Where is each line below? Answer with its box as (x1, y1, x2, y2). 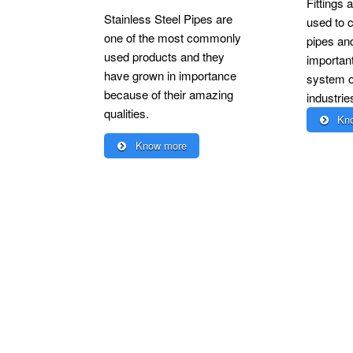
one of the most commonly (104, 29, 241, 46)
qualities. (104, 105, 149, 122)
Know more (132, 138, 187, 154)
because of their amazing (104, 86, 233, 103)
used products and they (104, 48, 225, 65)
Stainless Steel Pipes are (104, 10, 232, 28)
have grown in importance (104, 67, 236, 84)
